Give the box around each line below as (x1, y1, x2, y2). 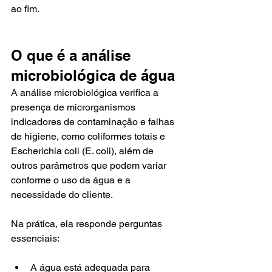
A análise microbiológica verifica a (11, 87, 161, 98)
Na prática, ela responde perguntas (11, 218, 165, 229)
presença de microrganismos (11, 101, 138, 113)
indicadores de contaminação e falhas (11, 116, 177, 127)
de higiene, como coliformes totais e (11, 131, 168, 142)
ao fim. (11, 3, 39, 15)
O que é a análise (11, 47, 135, 64)
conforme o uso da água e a (11, 174, 133, 186)
